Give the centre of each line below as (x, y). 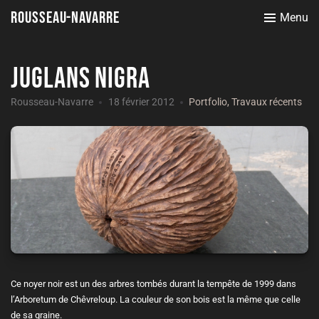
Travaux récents (267, 102)
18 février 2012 (141, 102)
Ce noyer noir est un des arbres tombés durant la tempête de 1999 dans (153, 284)
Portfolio (208, 102)
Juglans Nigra (81, 79)
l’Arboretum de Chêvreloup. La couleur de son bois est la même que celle (156, 300)
